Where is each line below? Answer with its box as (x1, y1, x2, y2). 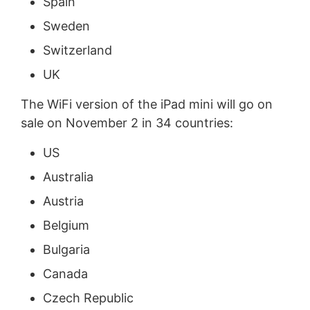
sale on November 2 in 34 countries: (20, 115, 233, 130)
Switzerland (42, 42, 112, 57)
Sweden (42, 18, 90, 33)
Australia (42, 169, 93, 184)
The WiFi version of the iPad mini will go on (20, 96, 273, 111)
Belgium (42, 217, 89, 232)
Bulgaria (42, 241, 90, 257)
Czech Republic (42, 290, 134, 305)
